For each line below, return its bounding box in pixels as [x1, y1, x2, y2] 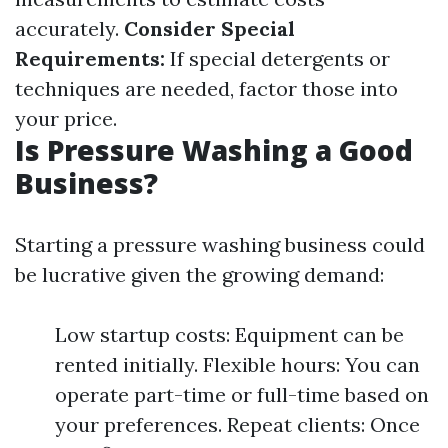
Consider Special [124, 16, 295, 41]
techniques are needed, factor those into [15, 76, 398, 101]
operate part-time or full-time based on [55, 382, 429, 407]
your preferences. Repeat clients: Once [55, 412, 420, 437]
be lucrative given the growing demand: [15, 262, 384, 287]
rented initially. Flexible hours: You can [55, 352, 420, 377]
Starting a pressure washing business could [15, 232, 425, 257]
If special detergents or [165, 46, 390, 71]
